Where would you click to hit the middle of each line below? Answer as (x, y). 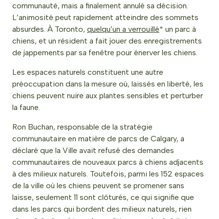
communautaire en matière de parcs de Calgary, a (98, 139)
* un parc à (178, 29)
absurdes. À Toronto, (50, 29)
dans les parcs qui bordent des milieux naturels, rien (102, 209)
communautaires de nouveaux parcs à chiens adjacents (108, 162)
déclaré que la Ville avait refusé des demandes (93, 150)
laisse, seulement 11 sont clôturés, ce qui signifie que (103, 197)
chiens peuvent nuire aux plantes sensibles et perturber (108, 96)
